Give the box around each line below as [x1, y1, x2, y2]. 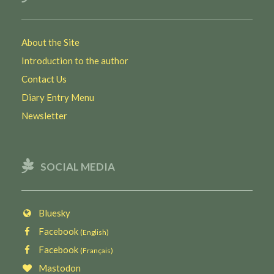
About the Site [21, 36, 80, 48]
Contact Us [21, 73, 67, 84]
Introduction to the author [21, 54, 128, 66]
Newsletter [21, 109, 67, 121]
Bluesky [33, 207, 71, 218]
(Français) [80, 245, 114, 255]
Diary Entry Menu [21, 91, 94, 103]
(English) [80, 227, 109, 237]
